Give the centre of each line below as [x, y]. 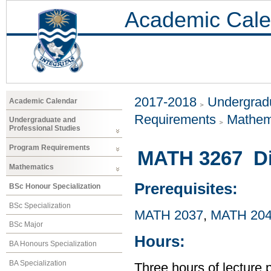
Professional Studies [45, 129]
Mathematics [31, 167]
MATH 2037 [169, 215]
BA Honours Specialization [53, 244]
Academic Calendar [43, 101]
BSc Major [26, 225]
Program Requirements [50, 148]
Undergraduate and [42, 120]
